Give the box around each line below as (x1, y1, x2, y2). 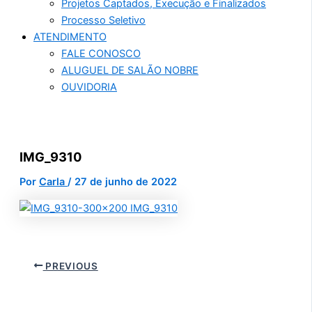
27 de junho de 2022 (75, 175, 177, 189)
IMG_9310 (19, 149, 82, 165)
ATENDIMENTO (33, 31, 107, 44)
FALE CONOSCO (61, 47, 141, 61)
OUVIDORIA (61, 81, 117, 94)
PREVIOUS (42, 260, 98, 272)
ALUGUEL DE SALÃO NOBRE (61, 64, 198, 77)
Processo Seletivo (61, 14, 146, 27)
